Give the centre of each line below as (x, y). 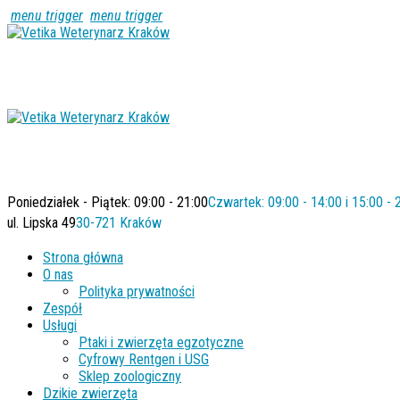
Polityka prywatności (137, 292)
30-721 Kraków (119, 223)
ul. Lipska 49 (42, 223)
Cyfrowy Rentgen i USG (144, 359)
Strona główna (83, 258)
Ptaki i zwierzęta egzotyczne (161, 342)
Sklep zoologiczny (130, 376)
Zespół (62, 308)
